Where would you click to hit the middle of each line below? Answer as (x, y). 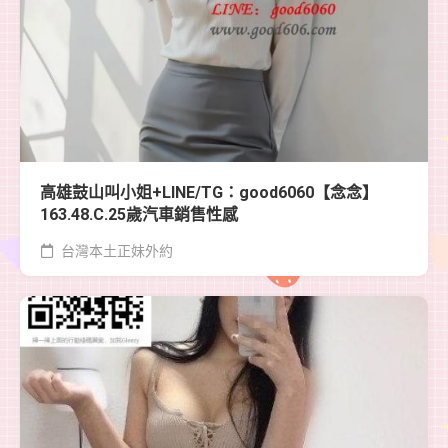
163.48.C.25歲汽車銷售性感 (139, 214)
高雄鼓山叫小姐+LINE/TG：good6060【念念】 (209, 192)
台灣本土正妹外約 (115, 250)
